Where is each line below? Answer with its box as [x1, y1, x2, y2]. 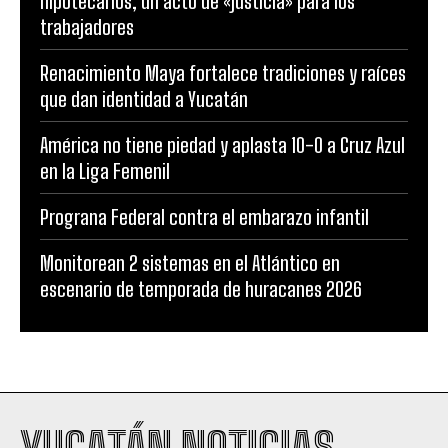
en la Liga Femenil [40, 158, 170, 183]
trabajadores [40, 14, 134, 39]
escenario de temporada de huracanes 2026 [40, 276, 362, 301]
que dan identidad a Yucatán [40, 86, 248, 111]
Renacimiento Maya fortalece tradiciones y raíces [40, 60, 406, 85]
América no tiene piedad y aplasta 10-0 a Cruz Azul [40, 132, 405, 157]
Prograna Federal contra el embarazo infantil [40, 204, 369, 229]
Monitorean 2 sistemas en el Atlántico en [40, 250, 340, 275]
